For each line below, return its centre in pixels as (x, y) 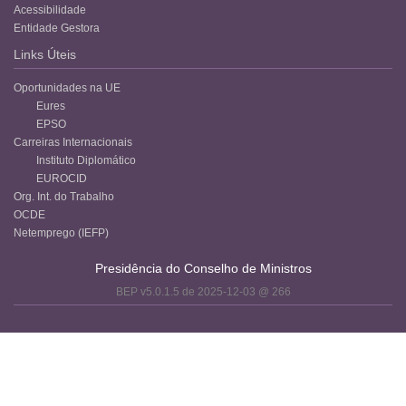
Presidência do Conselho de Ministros (203, 268)
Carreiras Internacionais (73, 142)
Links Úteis (45, 54)
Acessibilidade (50, 10)
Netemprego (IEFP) (61, 232)
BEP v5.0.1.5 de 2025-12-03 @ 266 (203, 291)
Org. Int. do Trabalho (64, 196)
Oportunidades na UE (67, 87)
